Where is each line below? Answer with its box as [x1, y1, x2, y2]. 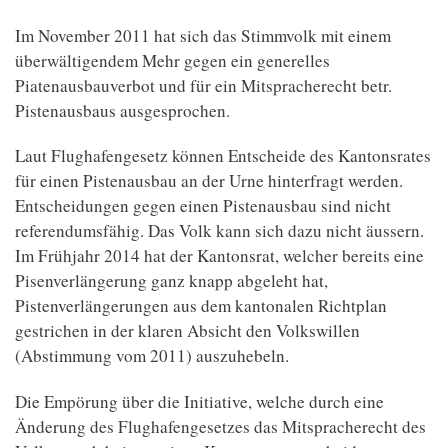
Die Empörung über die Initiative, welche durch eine [15, 389, 384, 413]
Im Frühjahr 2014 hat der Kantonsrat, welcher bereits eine [15, 244, 424, 268]
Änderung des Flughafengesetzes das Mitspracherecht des [15, 414, 426, 438]
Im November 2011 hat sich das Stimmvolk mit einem [15, 23, 391, 47]
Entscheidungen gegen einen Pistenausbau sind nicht [15, 194, 391, 218]
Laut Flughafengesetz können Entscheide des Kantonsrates [15, 144, 431, 168]
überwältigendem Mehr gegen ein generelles [15, 48, 330, 72]
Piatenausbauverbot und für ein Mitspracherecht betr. [15, 73, 392, 97]
